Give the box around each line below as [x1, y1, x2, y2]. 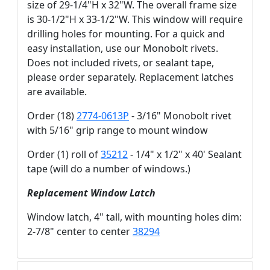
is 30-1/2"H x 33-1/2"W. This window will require [27, 13, 243, 27]
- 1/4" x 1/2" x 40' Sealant [128, 148, 242, 162]
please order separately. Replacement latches [27, 71, 234, 84]
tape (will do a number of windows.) [27, 162, 190, 176]
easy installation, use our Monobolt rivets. [27, 42, 218, 55]
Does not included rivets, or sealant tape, [27, 56, 214, 70]
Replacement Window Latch [27, 186, 155, 200]
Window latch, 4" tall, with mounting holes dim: [27, 210, 242, 224]
